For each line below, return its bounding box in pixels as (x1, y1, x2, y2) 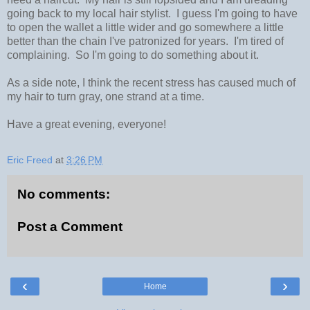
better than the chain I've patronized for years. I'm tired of (7, 35, 284, 47)
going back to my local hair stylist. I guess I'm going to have (7, 7, 298, 19)
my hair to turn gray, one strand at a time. (7, 90, 204, 102)
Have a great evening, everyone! (7, 118, 166, 130)
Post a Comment (17, 219, 122, 235)
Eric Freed (7, 154, 53, 165)
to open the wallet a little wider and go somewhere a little (7, 21, 284, 33)
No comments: (17, 186, 110, 201)
